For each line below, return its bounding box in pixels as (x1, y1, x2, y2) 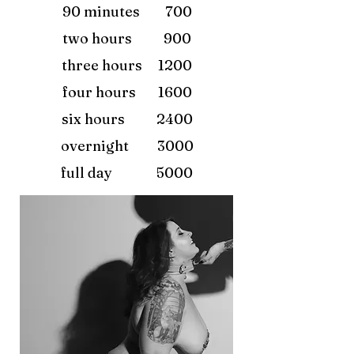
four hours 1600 (62, 83, 192, 101)
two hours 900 (62, 29, 191, 47)
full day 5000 (61, 164, 193, 182)
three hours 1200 (62, 56, 192, 74)
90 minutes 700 (62, 2, 192, 21)
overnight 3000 (60, 137, 194, 155)
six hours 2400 (61, 110, 193, 128)
